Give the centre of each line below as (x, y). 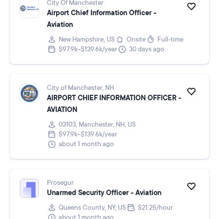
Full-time (170, 40)
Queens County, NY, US (92, 208)
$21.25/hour (155, 208)
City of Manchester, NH (80, 88)
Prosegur (60, 183)
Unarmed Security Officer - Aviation (104, 193)
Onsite (136, 40)
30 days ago (147, 49)
